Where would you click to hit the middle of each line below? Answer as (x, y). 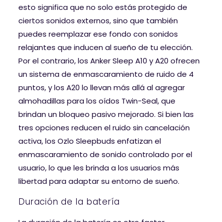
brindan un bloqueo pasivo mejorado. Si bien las (106, 114)
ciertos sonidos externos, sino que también (98, 21)
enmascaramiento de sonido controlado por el (105, 155)
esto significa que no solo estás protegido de (103, 7)
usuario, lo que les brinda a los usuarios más (99, 168)
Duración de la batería (69, 202)
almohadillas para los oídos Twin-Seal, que (97, 101)
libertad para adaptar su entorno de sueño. (99, 181)
